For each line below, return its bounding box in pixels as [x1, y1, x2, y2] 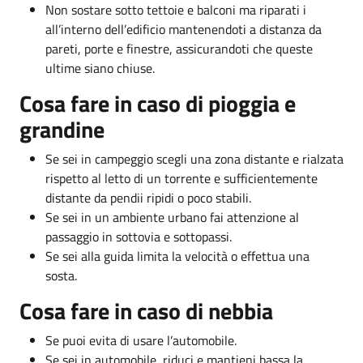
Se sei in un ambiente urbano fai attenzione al [45, 207, 299, 227]
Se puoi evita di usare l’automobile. [45, 330, 237, 350]
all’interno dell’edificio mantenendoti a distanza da [45, 19, 322, 39]
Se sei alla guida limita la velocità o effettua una [45, 246, 310, 266]
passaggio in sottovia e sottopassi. [45, 226, 232, 246]
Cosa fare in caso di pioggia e [19, 85, 296, 121]
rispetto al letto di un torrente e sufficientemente [45, 168, 318, 188]
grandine [19, 111, 105, 147]
